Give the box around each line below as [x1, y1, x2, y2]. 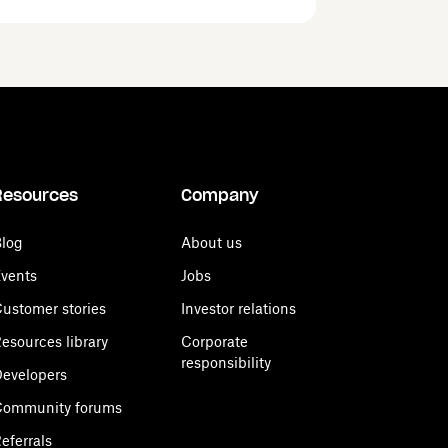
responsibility [181, 354, 271, 371]
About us [181, 234, 242, 251]
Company [181, 185, 259, 205]
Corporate [181, 333, 248, 350]
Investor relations [181, 300, 296, 317]
